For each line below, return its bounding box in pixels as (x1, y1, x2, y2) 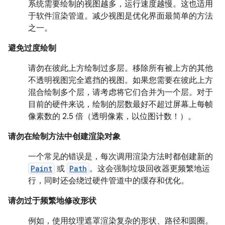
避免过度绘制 (8, 43, 56, 53)
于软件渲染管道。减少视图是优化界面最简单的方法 (28, 11, 213, 21)
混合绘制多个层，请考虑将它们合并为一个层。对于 (28, 87, 213, 97)
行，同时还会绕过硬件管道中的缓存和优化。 (28, 176, 189, 186)
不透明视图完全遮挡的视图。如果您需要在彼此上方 (28, 75, 213, 85)
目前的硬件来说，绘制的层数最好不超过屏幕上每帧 (28, 99, 213, 109)
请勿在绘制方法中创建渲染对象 (8, 132, 121, 142)
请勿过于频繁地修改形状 (8, 196, 96, 206)
